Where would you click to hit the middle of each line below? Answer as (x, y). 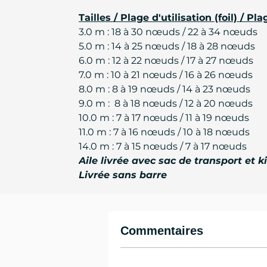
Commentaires (162, 231)
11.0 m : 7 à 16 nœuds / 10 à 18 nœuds (164, 132)
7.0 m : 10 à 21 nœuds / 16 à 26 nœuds (166, 75)
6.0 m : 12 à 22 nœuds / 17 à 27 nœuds (166, 60)
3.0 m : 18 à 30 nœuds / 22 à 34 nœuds (168, 32)
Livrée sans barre (123, 175)
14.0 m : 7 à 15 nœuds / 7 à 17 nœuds (163, 146)
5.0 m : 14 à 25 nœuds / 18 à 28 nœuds (167, 46)
